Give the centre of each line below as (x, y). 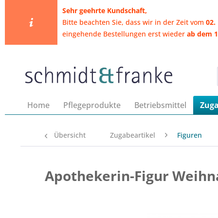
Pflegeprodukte (92, 105)
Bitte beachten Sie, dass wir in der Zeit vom (134, 22)
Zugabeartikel (133, 135)
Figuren (190, 135)
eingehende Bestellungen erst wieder (124, 34)
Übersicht (70, 135)
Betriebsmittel (160, 105)
